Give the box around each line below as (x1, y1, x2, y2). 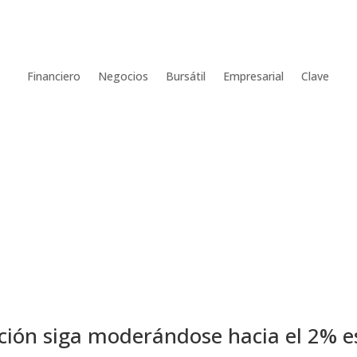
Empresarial (223, 68, 284, 84)
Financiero (27, 68, 81, 84)
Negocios (98, 68, 149, 84)
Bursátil (166, 68, 206, 84)
